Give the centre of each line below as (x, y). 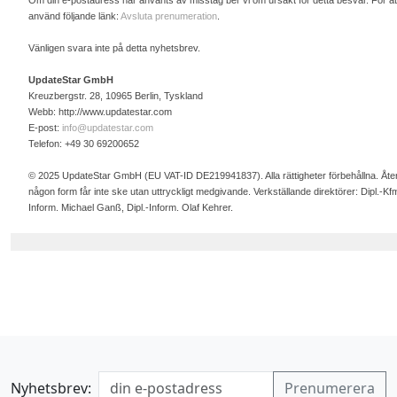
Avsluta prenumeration (169, 16)
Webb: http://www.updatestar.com (100, 112)
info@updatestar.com (108, 128)
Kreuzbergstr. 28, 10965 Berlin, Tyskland (116, 96)
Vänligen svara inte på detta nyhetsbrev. (114, 48)
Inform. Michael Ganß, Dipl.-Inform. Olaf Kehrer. (131, 207)
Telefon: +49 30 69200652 (84, 144)
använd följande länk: (74, 16)
